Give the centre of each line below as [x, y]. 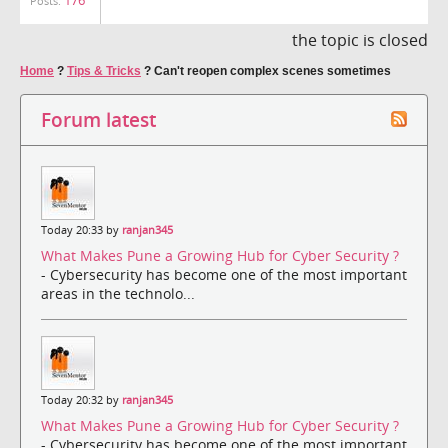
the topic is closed [360, 39]
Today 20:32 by [81, 400]
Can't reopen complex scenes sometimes [272, 70]
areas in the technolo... [118, 294]
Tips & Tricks [104, 70]
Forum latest [98, 119]
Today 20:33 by [81, 229]
